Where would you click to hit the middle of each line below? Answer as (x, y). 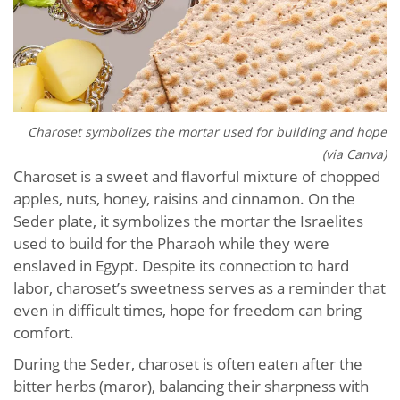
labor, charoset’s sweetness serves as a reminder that (200, 288)
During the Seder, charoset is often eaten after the (188, 364)
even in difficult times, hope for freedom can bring (187, 311)
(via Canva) (354, 154)
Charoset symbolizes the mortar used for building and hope (207, 132)
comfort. (44, 333)
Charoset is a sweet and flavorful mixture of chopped (197, 177)
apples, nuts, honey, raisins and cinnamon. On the (184, 199)
